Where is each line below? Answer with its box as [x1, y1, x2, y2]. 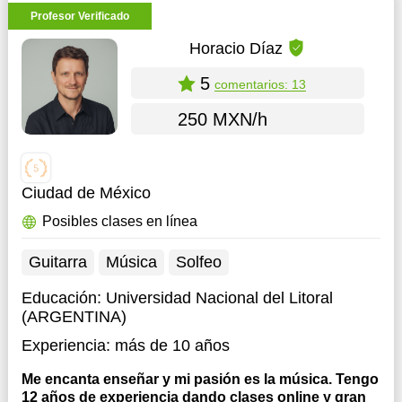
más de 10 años [114, 336, 230, 354]
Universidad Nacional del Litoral [105, 289, 333, 307]
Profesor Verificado [30, 10, 129, 22]
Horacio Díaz [189, 39, 284, 57]
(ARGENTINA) [21, 308, 127, 326]
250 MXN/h [177, 109, 267, 129]
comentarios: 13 [214, 76, 306, 92]
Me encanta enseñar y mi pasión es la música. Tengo [21, 371, 379, 387]
